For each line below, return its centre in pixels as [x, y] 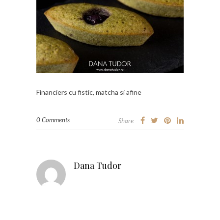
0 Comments [53, 120]
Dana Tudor [97, 165]
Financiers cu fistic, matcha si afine [89, 92]
